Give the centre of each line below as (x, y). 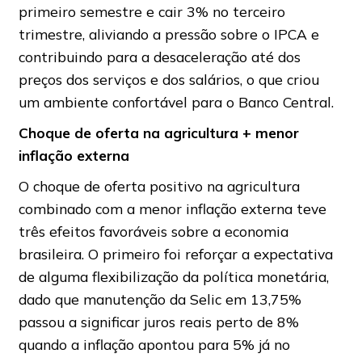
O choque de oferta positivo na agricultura (159, 186)
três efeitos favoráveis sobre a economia (153, 232)
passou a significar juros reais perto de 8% (158, 322)
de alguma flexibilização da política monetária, (173, 277)
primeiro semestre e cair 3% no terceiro (152, 12)
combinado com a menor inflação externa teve (172, 209)
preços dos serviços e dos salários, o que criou (168, 80)
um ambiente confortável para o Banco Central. (176, 102)
